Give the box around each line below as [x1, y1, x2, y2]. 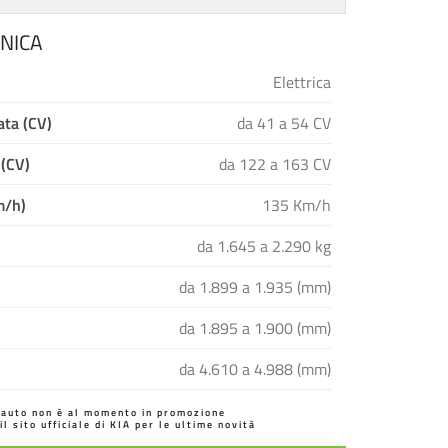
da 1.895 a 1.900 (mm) [178, 316, 331, 339]
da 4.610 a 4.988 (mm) [178, 357, 331, 380]
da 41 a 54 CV [236, 111, 331, 134]
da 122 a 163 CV [218, 152, 331, 175]
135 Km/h [261, 193, 331, 216]
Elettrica [272, 70, 331, 93]
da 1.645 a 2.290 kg [196, 234, 331, 257]
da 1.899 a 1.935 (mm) [178, 275, 331, 298]
